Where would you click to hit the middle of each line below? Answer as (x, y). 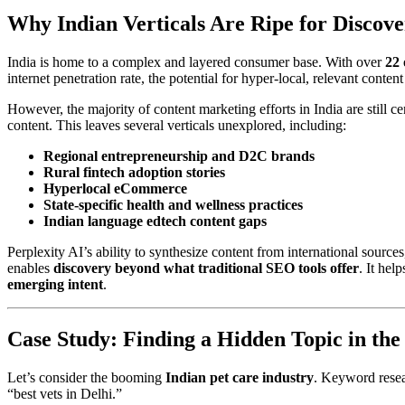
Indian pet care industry (240, 378)
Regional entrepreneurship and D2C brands (179, 156)
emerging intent (55, 285)
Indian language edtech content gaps (155, 221)
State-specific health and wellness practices (173, 205)
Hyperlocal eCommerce (115, 189)
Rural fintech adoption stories (134, 173)
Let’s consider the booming (86, 378)
